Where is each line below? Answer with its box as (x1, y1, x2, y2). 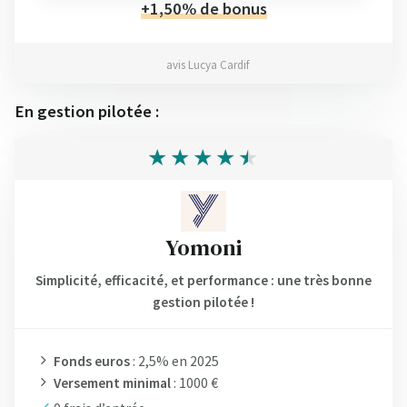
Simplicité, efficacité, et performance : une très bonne (35, 272, 372, 290)
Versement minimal (54, 374, 171, 392)
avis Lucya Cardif (165, 57, 249, 74)
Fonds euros (54, 352, 130, 371)
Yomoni (165, 232, 242, 263)
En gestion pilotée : (15, 101, 159, 123)
